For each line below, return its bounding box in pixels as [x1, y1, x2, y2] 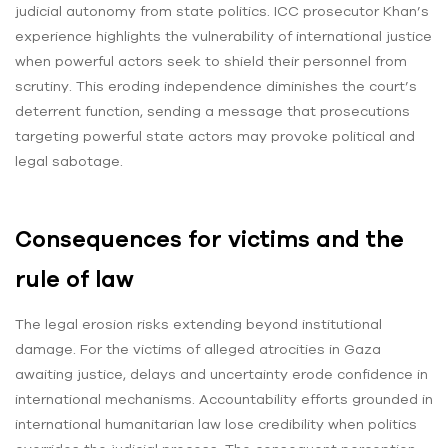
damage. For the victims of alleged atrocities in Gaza [15, 340, 381, 357]
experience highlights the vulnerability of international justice [15, 28, 432, 45]
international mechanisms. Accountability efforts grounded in [15, 390, 433, 407]
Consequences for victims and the [15, 226, 404, 253]
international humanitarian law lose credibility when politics [15, 415, 417, 432]
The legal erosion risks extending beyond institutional [15, 315, 382, 332]
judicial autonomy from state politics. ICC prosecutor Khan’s [15, 3, 429, 20]
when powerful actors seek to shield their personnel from [15, 53, 407, 70]
